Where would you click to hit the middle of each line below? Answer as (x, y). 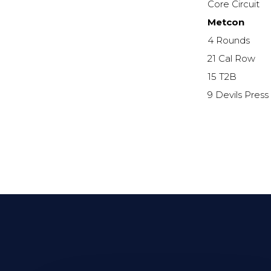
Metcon (226, 23)
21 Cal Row (232, 59)
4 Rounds (229, 41)
